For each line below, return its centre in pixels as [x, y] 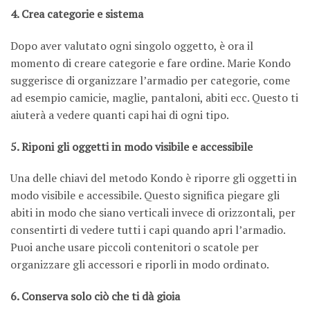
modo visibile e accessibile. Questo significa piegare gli [145, 195]
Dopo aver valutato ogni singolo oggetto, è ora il [132, 45]
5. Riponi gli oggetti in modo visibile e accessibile [131, 146]
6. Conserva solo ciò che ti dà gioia [95, 297]
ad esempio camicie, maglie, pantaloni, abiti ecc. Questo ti [154, 97]
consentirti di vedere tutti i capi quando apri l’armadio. [148, 230]
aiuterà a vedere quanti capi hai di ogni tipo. [120, 115]
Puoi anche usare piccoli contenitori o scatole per [135, 247]
